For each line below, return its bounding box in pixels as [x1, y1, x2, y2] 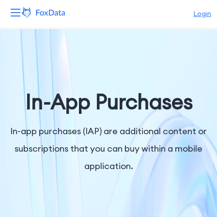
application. [84, 160, 133, 171]
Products [7, 60, 40, 70]
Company [7, 161, 45, 170]
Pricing [7, 136, 32, 145]
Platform [7, 35, 40, 45]
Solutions [7, 85, 41, 95]
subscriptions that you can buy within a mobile [15, 143, 202, 154]
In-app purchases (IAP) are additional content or [10, 125, 207, 137]
